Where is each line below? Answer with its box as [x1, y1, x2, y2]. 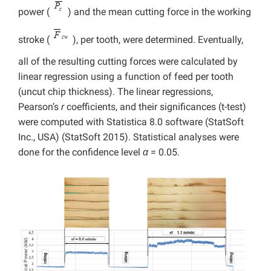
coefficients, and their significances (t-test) [64, 101, 246, 113]
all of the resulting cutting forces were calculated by [18, 56, 238, 68]
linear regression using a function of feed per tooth [18, 71, 233, 83]
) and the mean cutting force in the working [65, 6, 251, 18]
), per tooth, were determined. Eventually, [70, 34, 243, 46]
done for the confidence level [18, 146, 143, 158]
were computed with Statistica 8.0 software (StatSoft [18, 116, 244, 128]
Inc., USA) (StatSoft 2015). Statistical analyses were [18, 131, 239, 143]
